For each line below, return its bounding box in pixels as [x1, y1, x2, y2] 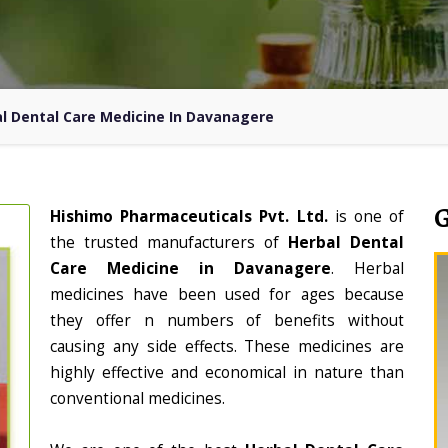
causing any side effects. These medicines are [50, 336, 404, 357]
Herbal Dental [288, 232, 404, 253]
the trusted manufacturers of [50, 232, 288, 253]
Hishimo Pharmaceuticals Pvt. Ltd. [50, 206, 335, 227]
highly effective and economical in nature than [50, 362, 404, 383]
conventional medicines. [50, 388, 225, 409]
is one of [334, 206, 405, 227]
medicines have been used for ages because [50, 284, 404, 305]
